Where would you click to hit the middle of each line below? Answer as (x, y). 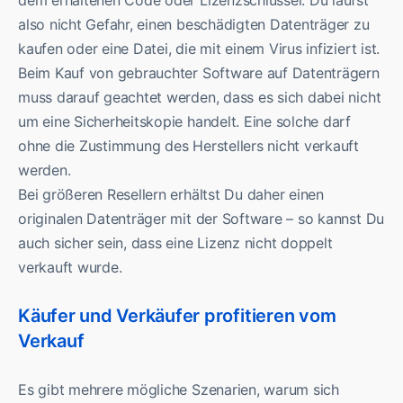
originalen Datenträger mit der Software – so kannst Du (201, 219)
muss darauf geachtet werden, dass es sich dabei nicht (200, 98)
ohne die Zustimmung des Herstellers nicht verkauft (189, 146)
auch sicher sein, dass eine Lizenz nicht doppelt (175, 243)
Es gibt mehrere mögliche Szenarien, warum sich (179, 390)
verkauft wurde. (70, 268)
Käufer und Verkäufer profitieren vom (177, 316)
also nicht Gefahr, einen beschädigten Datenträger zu (194, 25)
